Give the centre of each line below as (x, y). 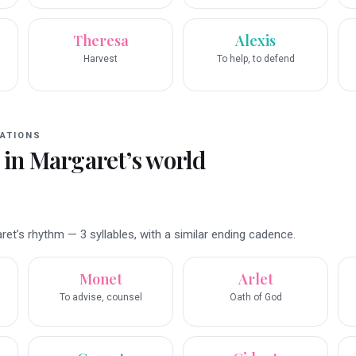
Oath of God (255, 298)
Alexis (255, 41)
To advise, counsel (101, 298)
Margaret (77, 160)
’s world (166, 160)
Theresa (101, 41)
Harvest (101, 59)
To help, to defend (255, 59)
